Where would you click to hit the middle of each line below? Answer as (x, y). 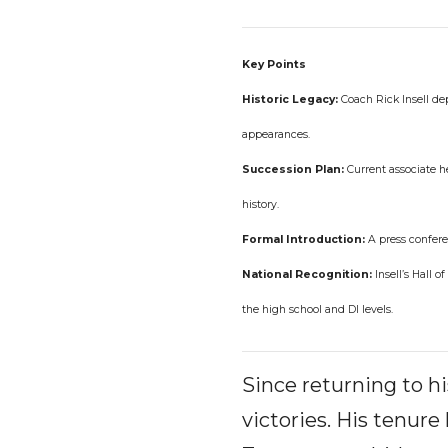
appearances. (276, 134)
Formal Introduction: (303, 239)
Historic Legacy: (290, 99)
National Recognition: (307, 274)
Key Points (274, 64)
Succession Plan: (293, 169)
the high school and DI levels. (317, 309)
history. (260, 204)
